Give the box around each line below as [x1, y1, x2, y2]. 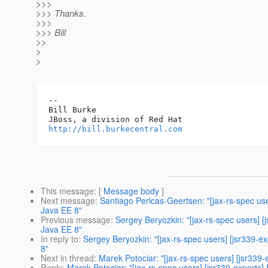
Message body [103, 185, 159, 197]
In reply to [41, 233, 78, 245]
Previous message [41, 214, 111, 226]
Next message [41, 194, 95, 207]
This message [41, 185, 94, 197]
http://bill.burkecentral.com [48, 124, 182, 134]
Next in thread [41, 252, 94, 264]
